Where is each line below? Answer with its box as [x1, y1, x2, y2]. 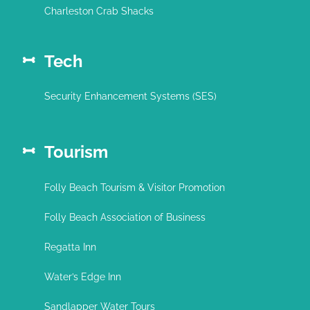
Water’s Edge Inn [44, 271, 121, 282]
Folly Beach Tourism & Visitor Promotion [44, 181, 225, 193]
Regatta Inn [44, 241, 96, 253]
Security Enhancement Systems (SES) [44, 91, 217, 102]
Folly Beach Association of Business [44, 211, 206, 223]
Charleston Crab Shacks [44, 6, 154, 17]
